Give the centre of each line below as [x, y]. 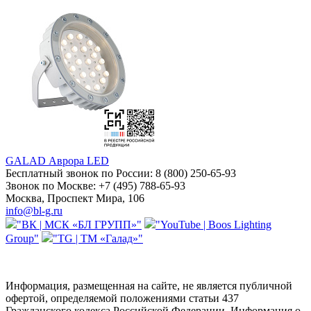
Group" [22, 239]
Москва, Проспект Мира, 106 [75, 199]
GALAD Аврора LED [57, 161]
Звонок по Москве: [52, 186]
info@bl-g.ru [34, 211]
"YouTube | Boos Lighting [213, 225]
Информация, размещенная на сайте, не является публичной [149, 286]
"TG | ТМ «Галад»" [98, 239]
